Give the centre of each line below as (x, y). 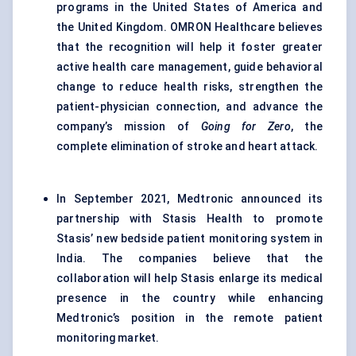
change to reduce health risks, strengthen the (190, 87)
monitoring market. (108, 338)
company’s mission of (129, 127)
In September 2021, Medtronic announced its (190, 199)
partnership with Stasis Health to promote (190, 219)
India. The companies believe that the (190, 259)
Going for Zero (246, 127)
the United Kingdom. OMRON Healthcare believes (190, 27)
